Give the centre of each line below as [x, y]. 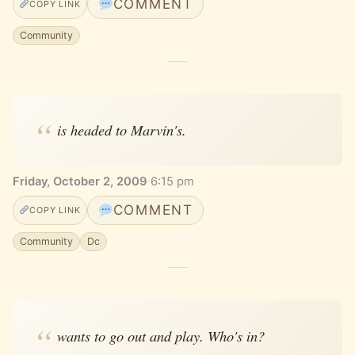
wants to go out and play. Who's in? [160, 335]
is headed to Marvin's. [121, 129]
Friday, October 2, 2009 [80, 182]
